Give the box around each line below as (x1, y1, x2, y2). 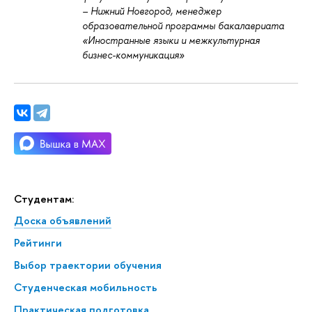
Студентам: (14, 191, 74, 206)
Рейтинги (14, 235, 62, 251)
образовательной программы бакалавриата (82, 19, 284, 33)
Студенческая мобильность (14, 279, 157, 295)
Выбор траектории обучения (14, 258, 162, 273)
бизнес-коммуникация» (82, 48, 185, 62)
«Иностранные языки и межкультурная (82, 33, 260, 47)
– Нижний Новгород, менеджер (82, 4, 221, 18)
